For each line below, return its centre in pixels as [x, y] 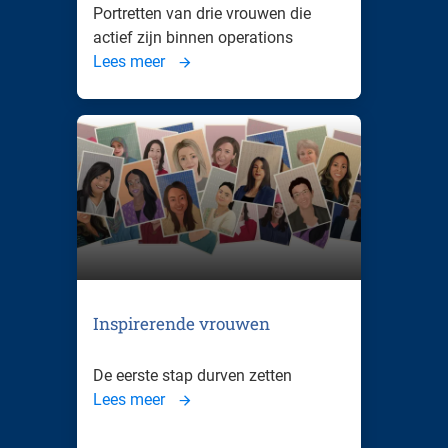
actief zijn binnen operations [193, 37]
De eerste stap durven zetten [192, 376]
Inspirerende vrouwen [181, 324]
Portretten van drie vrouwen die [202, 13]
